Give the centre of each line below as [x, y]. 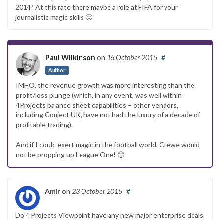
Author [57, 70]
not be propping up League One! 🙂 [70, 154]
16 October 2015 [132, 57]
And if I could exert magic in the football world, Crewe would [108, 144]
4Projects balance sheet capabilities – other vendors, [97, 105]
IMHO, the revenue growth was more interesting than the [105, 85]
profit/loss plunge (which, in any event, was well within [99, 95]
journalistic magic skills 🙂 [54, 17]
